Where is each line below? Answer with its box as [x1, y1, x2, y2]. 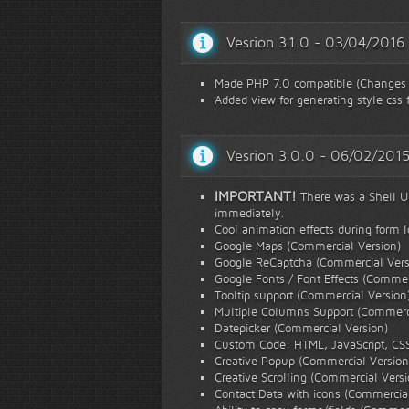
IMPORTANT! [215, 188, 297, 204]
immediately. [215, 205, 284, 220]
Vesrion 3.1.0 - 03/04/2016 [226, 34, 404, 51]
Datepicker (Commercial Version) [215, 320, 388, 335]
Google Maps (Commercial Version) [215, 238, 401, 253]
